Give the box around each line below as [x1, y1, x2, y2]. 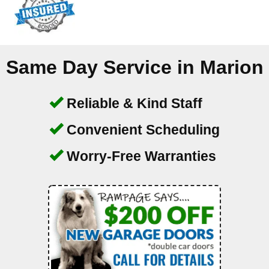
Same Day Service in [5, 56, 200, 78]
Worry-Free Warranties [63, 148, 216, 164]
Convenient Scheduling [63, 121, 220, 138]
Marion [199, 56, 264, 78]
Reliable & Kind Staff [63, 95, 202, 111]
